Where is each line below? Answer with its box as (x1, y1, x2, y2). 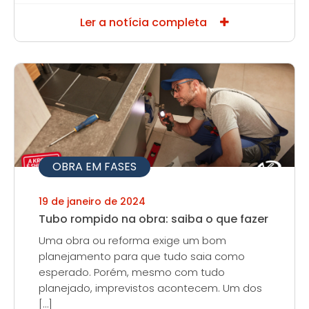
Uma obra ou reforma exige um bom (39, 233, 226, 248)
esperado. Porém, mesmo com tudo (39, 265, 225, 279)
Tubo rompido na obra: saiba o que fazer (39, 211, 268, 227)
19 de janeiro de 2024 (39, 195, 146, 208)
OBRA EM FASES (52, 159, 137, 175)
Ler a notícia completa (80, 14, 210, 30)
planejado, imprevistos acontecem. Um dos (39, 281, 262, 295)
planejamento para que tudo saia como (39, 249, 245, 263)
